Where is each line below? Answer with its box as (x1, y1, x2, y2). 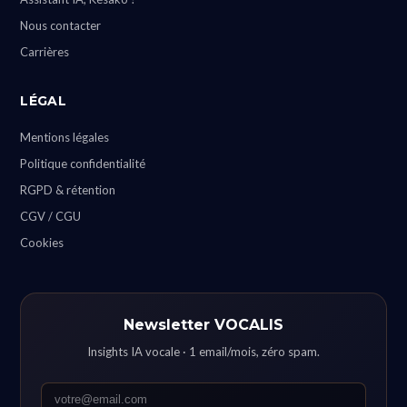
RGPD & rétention (20, 183, 116, 197)
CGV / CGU (20, 209, 82, 223)
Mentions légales (20, 130, 110, 144)
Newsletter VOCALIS (124, 316, 283, 333)
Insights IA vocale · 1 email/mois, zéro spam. (87, 344, 320, 359)
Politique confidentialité (20, 156, 146, 171)
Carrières (20, 45, 70, 59)
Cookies (20, 235, 65, 250)
